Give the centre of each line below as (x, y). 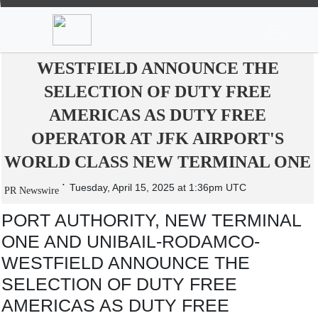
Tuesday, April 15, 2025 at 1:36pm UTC (158, 187)
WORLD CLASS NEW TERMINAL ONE (158, 162)
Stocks (156, 10)
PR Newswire (32, 191)
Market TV (192, 10)
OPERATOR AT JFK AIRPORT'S (158, 138)
